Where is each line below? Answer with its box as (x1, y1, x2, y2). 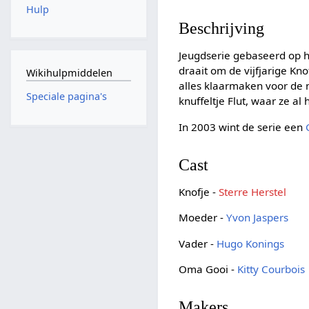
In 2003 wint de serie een (179, 119, 306, 134)
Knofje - (179, 185, 219, 199)
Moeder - (179, 210, 227, 225)
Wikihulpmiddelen (26, 66, 112, 79)
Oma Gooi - (179, 261, 238, 276)
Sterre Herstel (219, 185, 287, 199)
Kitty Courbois (237, 261, 306, 276)
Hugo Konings (217, 236, 285, 250)
